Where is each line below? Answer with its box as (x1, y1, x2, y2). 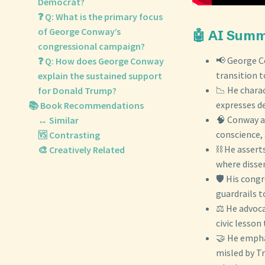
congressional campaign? (38, 40, 145, 52)
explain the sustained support (38, 70, 162, 82)
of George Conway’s (38, 25, 121, 37)
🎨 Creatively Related (38, 144, 125, 156)
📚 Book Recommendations (28, 99, 144, 111)
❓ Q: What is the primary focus (38, 11, 163, 22)
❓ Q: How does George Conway (38, 55, 164, 67)
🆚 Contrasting (38, 129, 100, 141)
